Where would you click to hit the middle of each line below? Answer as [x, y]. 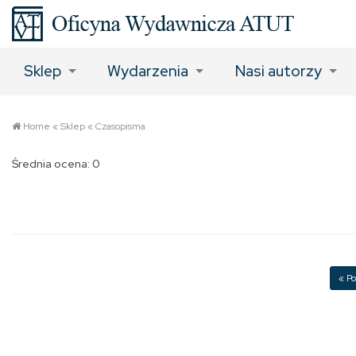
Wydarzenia [148, 71]
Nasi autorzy [278, 71]
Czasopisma [120, 126]
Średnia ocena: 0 [56, 164]
